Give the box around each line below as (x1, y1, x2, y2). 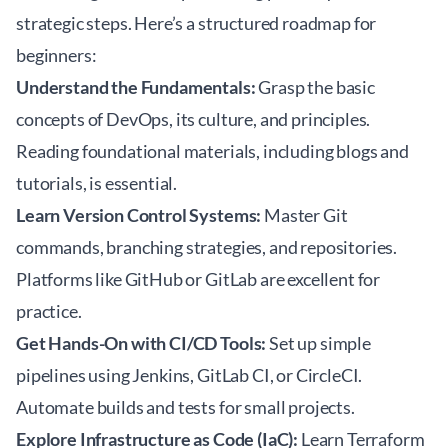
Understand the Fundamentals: (16, 76, 256, 98)
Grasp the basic (255, 76, 375, 98)
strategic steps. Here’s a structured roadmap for (16, 12, 377, 34)
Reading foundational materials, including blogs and (16, 140, 409, 162)
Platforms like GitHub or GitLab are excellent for (16, 268, 381, 290)
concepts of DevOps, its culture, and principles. (16, 108, 371, 130)
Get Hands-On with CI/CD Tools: (16, 332, 267, 354)
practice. (16, 300, 82, 322)
